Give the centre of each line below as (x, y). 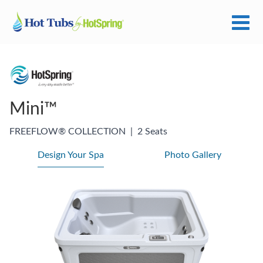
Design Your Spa (70, 155)
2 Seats (152, 131)
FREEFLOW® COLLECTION (68, 131)
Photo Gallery (193, 155)
